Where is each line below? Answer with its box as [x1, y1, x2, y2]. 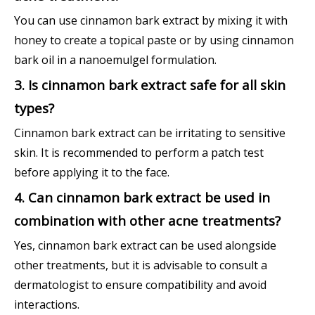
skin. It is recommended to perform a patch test [14, 144, 264, 160]
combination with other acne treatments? [14, 211, 281, 229]
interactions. [14, 296, 79, 312]
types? [14, 98, 54, 117]
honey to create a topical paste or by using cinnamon [14, 32, 294, 48]
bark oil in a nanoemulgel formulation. [14, 51, 217, 67]
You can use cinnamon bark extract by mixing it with [14, 12, 288, 28]
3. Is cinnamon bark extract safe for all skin [14, 75, 285, 94]
